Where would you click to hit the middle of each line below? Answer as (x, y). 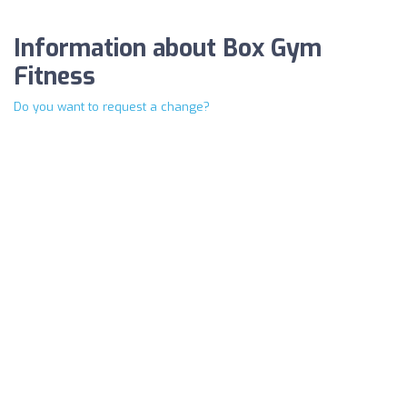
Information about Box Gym (168, 48)
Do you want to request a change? (112, 106)
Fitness (55, 76)
